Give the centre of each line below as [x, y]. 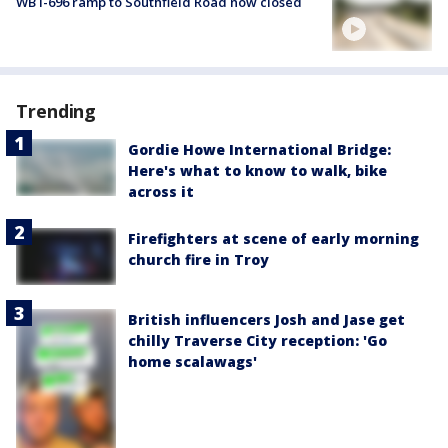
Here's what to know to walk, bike [257, 171]
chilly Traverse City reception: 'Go [257, 340]
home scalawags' [192, 361]
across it [161, 192]
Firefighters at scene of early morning [273, 239]
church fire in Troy [198, 260]
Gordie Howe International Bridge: [259, 150]
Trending [56, 111]
